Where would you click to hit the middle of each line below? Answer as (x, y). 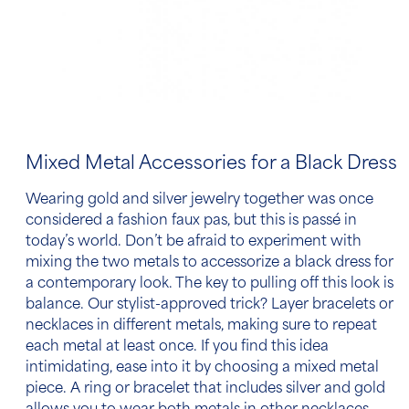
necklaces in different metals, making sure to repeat (201, 326)
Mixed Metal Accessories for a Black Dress (211, 164)
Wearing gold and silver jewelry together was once (199, 200)
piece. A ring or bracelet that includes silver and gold (205, 389)
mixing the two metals (104, 263)
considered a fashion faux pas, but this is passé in (191, 221)
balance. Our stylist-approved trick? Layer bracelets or (210, 305)
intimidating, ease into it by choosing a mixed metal (202, 368)
